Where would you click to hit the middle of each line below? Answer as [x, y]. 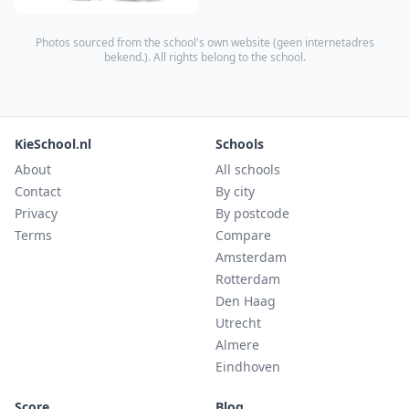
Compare [243, 236]
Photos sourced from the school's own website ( [156, 43]
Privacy [36, 214]
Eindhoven [248, 367]
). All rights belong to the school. [225, 58]
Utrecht [238, 323]
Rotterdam [248, 279]
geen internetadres [325, 43]
